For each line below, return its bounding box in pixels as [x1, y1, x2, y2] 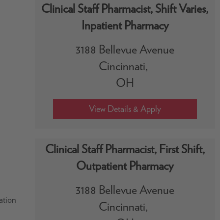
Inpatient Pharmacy [81, 18, 168, 32]
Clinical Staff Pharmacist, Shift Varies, [41, 1, 209, 16]
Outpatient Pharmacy [76, 159, 174, 173]
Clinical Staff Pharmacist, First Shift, [45, 142, 205, 156]
